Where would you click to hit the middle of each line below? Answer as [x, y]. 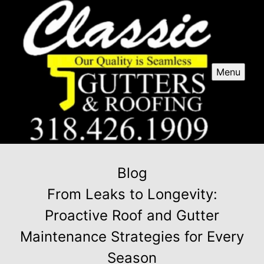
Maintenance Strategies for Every [132, 237]
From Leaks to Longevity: [132, 194]
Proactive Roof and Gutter [132, 216]
